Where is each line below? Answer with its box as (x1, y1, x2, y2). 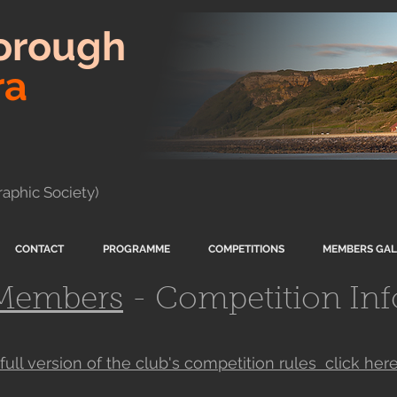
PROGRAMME (102, 243, 170, 255)
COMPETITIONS (207, 243, 284, 255)
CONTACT (15, 243, 64, 255)
